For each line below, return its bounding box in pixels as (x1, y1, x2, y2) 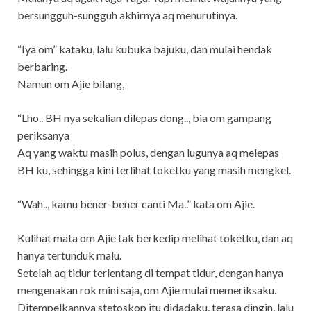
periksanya (17, 128, 69, 142)
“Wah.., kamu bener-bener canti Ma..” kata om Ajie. (17, 196, 255, 210)
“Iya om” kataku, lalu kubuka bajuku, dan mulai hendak (17, 42, 272, 56)
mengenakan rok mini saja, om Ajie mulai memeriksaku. (17, 283, 276, 296)
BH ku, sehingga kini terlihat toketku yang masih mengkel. (17, 162, 291, 176)
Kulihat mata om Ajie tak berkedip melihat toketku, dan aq (17, 230, 293, 244)
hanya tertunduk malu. (17, 248, 121, 262)
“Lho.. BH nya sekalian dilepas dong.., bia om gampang (17, 110, 271, 124)
